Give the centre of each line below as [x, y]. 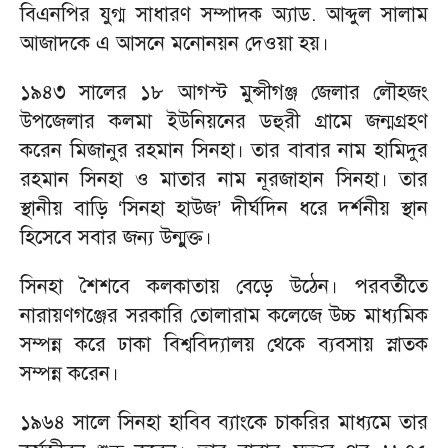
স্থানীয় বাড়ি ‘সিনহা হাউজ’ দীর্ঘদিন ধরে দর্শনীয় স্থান [224, 208]
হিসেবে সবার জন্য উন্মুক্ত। [116, 237]
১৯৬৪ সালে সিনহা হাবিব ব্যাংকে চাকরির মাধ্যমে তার [224, 422]
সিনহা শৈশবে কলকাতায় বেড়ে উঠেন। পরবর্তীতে [224, 286]
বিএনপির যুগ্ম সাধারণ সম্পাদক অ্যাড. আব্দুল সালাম [224, 14]
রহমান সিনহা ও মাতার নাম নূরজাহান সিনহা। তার [224, 179]
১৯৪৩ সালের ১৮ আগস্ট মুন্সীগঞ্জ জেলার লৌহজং [224, 92]
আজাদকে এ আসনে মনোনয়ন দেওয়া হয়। [174, 43]
